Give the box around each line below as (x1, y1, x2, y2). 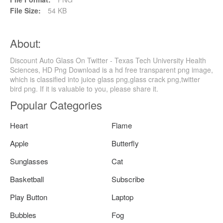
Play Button (10, 191, 47, 202)
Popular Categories (10, 97, 102, 112)
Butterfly (111, 137, 139, 148)
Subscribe (111, 173, 144, 184)
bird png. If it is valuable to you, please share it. (10, 83, 158, 94)
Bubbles (10, 209, 36, 220)
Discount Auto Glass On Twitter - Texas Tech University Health (10, 55, 206, 65)
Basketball (10, 173, 44, 184)
